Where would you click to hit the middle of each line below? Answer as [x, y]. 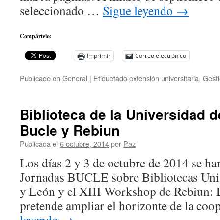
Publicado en [40, 78]
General [75, 78]
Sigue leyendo [139, 10]
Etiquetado [110, 78]
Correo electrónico [161, 56]
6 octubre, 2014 [84, 144]
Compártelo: [36, 36]
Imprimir [99, 56]
